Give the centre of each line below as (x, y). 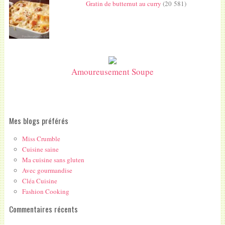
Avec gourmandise (47, 171)
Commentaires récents (43, 209)
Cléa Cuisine (39, 181)
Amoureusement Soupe (112, 71)
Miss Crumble (41, 139)
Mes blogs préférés (38, 121)
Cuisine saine (40, 149)
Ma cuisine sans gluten (53, 160)
